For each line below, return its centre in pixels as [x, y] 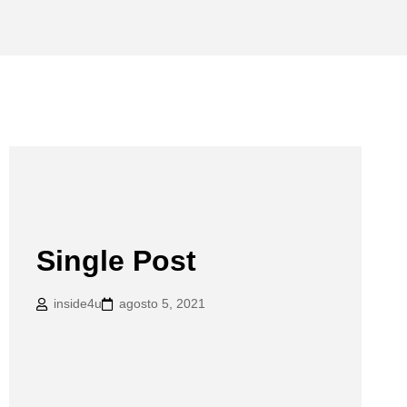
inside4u [78, 304]
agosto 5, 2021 [162, 304]
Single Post [116, 261]
